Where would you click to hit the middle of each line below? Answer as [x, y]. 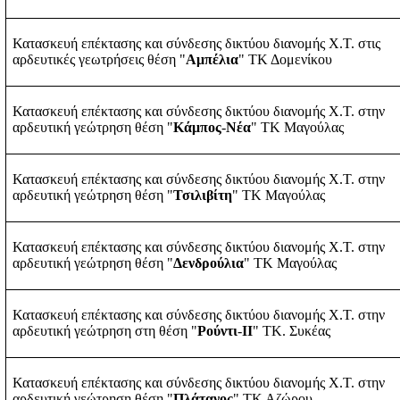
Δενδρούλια [208, 262]
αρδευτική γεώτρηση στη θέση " [104, 330]
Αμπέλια [212, 59]
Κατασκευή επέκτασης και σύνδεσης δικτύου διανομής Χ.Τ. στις [196, 43]
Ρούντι [217, 330]
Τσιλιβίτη [202, 195]
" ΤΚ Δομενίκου [285, 59]
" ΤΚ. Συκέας [291, 330]
